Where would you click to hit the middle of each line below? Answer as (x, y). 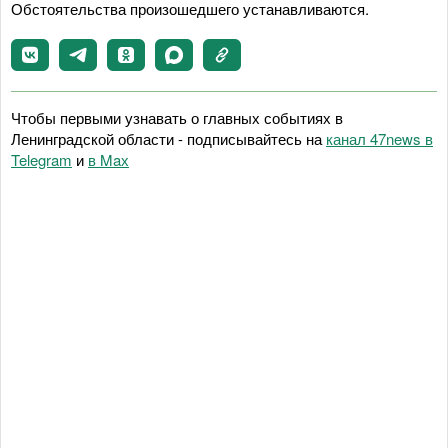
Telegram (41, 159)
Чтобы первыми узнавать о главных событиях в (177, 117)
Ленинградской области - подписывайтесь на (168, 138)
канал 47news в (379, 138)
